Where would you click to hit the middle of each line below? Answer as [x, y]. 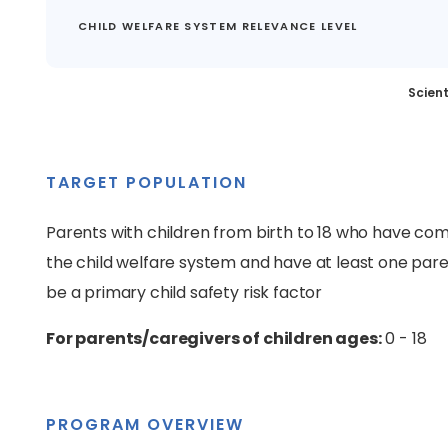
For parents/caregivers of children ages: [214, 338]
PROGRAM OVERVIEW [145, 424]
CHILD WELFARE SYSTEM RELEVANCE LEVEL [218, 25]
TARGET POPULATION [146, 182]
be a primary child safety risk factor [184, 292]
